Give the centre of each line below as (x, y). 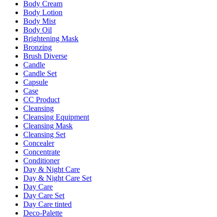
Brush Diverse (45, 56)
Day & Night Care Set (57, 178)
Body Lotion (43, 12)
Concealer (39, 143)
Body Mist (39, 21)
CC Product (41, 99)
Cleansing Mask (48, 125)
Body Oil (38, 30)
